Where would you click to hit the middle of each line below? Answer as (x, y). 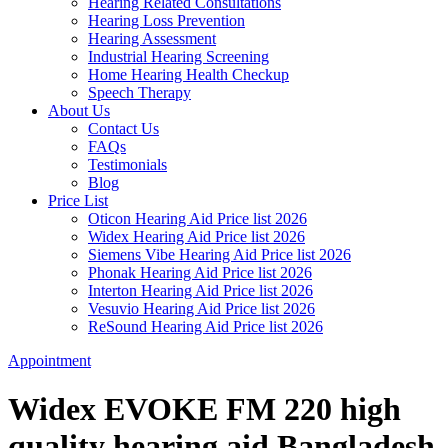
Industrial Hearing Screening (178, 56)
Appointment (49, 360)
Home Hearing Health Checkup (188, 74)
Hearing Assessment (152, 38)
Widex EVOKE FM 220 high (204, 409)
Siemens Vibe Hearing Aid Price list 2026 (219, 254)
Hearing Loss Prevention (166, 20)
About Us (79, 110)
